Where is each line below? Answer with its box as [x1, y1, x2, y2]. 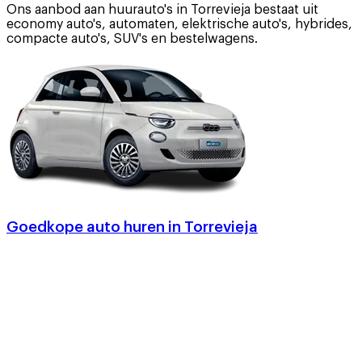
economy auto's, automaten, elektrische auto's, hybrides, [6, 17, 352, 31]
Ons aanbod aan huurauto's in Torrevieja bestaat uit [6, 2, 318, 16]
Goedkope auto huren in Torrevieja [6, 219, 258, 234]
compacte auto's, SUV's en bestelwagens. [6, 32, 258, 45]
